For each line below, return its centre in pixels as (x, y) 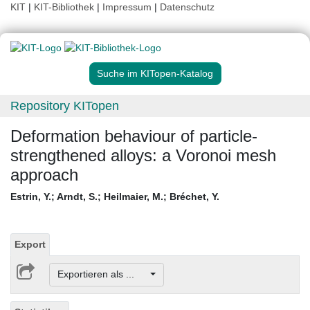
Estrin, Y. (31, 197)
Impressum (127, 7)
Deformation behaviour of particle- (134, 136)
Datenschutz (187, 7)
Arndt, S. (77, 197)
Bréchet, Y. (194, 197)
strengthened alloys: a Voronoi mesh (143, 156)
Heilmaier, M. (134, 197)
